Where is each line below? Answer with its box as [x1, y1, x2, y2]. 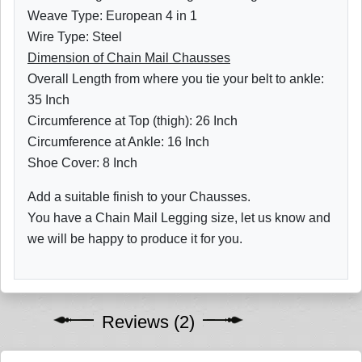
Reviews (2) [102, 312, 195, 333]
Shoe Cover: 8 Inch [27, 156, 137, 170]
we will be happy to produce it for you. [27, 232, 242, 246]
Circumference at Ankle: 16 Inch [27, 135, 209, 149]
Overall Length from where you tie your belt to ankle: [27, 72, 324, 86]
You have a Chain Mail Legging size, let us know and [27, 211, 330, 225]
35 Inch [27, 93, 69, 107]
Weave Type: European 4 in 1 [27, 9, 197, 23]
